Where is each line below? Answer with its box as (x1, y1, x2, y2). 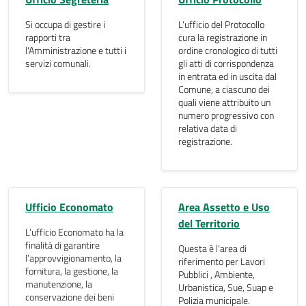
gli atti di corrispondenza (178, 56, 274, 71)
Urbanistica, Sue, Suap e (178, 280, 273, 295)
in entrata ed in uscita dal (178, 69, 277, 84)
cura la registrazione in (178, 30, 267, 45)
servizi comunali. (25, 56, 91, 71)
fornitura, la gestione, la (25, 264, 118, 279)
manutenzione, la (25, 277, 92, 292)
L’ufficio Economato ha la (25, 225, 124, 240)
